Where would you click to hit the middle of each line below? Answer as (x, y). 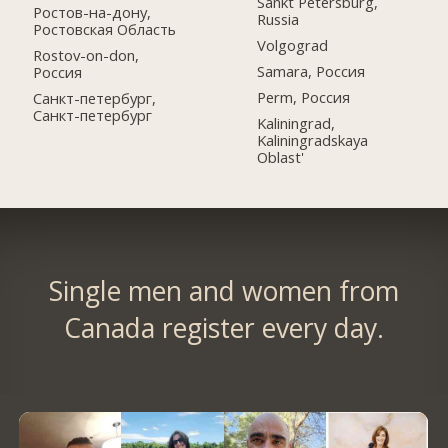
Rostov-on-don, (86, 55)
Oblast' (281, 157)
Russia (278, 19)
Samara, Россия (311, 71)
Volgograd (293, 45)
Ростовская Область (105, 29)
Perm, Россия (304, 97)
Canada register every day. (223, 328)
